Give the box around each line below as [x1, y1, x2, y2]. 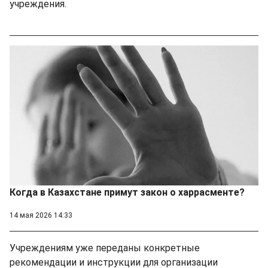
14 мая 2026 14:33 [10, 211, 72, 220]
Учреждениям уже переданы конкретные [10, 242, 200, 254]
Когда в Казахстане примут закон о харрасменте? [10, 186, 245, 198]
